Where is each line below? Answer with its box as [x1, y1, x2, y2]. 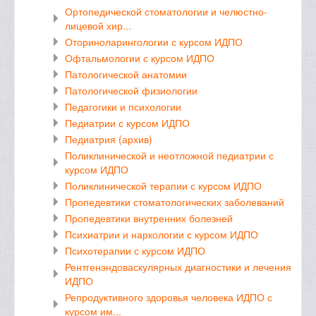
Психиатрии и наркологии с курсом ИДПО [65, 227, 258, 241]
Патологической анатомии [65, 67, 187, 81]
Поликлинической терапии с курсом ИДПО [65, 178, 262, 193]
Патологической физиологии [65, 83, 197, 97]
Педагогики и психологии [65, 99, 181, 114]
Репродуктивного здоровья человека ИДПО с [65, 290, 272, 304]
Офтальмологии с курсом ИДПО [65, 51, 214, 65]
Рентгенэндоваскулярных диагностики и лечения [65, 260, 291, 274]
